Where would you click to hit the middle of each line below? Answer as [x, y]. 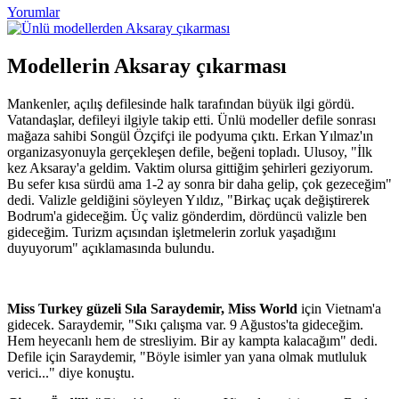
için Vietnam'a [341, 308]
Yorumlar [33, 12]
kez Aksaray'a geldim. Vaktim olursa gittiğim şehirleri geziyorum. [190, 167]
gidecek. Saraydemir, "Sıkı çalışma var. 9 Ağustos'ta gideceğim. [185, 324]
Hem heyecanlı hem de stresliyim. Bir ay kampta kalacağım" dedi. [192, 340]
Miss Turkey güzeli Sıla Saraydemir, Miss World [154, 308]
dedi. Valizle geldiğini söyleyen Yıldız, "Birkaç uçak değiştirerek [188, 199]
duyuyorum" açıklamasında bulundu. [111, 248]
